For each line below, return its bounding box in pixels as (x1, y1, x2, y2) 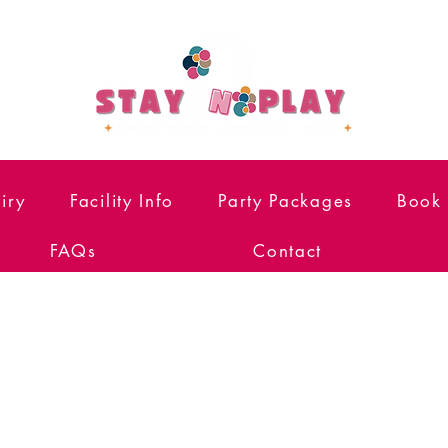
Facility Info (70, 190, 175, 212)
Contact (253, 240, 323, 262)
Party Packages (218, 190, 353, 212)
